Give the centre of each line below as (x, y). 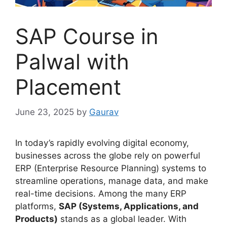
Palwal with (72, 62)
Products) (36, 219)
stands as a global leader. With (122, 219)
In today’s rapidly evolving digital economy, (102, 143)
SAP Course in (87, 36)
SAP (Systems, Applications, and (129, 206)
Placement (68, 87)
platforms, (37, 206)
